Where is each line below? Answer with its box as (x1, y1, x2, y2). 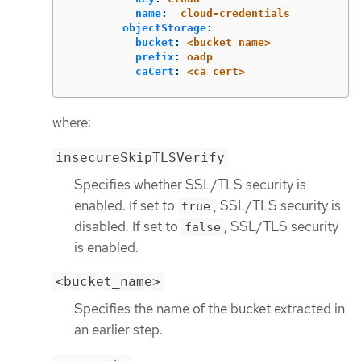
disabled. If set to (74, 217, 181, 235)
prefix (135, 51, 174, 64)
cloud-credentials (180, 7, 290, 20)
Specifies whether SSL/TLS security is (74, 175, 306, 193)
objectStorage (122, 22, 206, 35)
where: (52, 114, 91, 132)
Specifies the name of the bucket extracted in (74, 300, 345, 318)
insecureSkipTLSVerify (56, 149, 225, 165)
